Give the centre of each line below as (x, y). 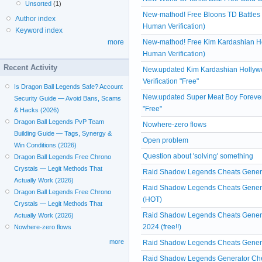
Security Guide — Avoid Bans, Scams (68, 98)
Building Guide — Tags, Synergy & (63, 133)
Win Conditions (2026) (46, 145)
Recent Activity (30, 68)
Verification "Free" (171, 81)
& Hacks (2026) (37, 110)
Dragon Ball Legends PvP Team (59, 122)
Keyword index (39, 30)
